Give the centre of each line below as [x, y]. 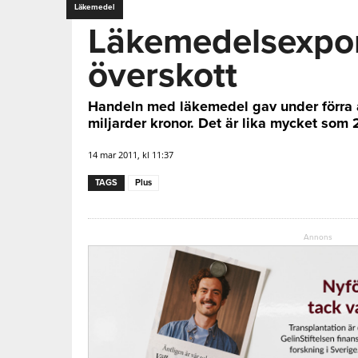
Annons [318, 237]
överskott [163, 75]
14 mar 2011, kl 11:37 [131, 154]
